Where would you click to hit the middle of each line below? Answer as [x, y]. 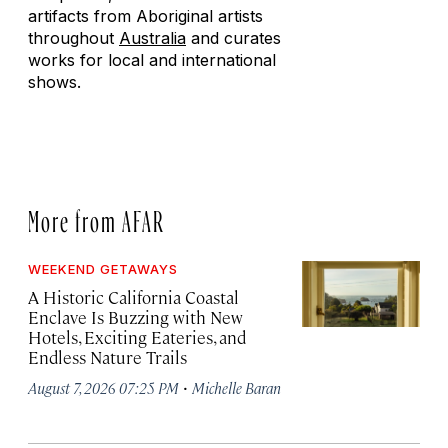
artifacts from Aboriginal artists [145, 16]
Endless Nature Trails [107, 357]
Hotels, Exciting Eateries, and [137, 337]
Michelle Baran [236, 387]
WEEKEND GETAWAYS [103, 269]
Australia [152, 38]
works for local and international [152, 60]
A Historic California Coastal [133, 297]
